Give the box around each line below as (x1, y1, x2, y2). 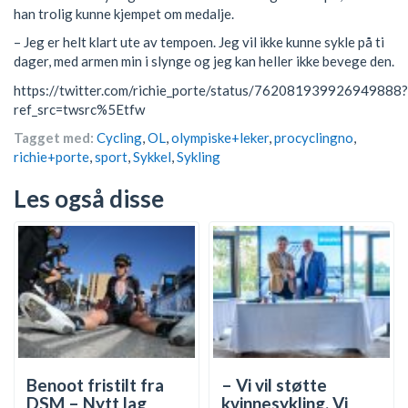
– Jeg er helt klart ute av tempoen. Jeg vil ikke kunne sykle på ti (14, 34, 384, 51)
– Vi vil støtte (221, 373, 327, 395)
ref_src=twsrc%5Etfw (14, 100, 145, 117)
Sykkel (133, 148, 171, 166)
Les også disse (14, 184, 164, 214)
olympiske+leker (171, 129, 269, 147)
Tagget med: (14, 129, 94, 147)
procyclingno (274, 129, 353, 147)
